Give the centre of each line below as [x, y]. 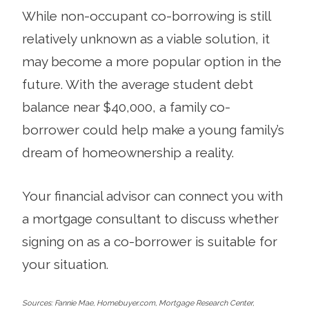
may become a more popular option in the [152, 62]
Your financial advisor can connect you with [152, 196]
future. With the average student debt [138, 84]
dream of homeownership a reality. [128, 153]
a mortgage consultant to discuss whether [150, 219]
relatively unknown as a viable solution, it [146, 39]
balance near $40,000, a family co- [126, 107]
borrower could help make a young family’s [153, 130]
